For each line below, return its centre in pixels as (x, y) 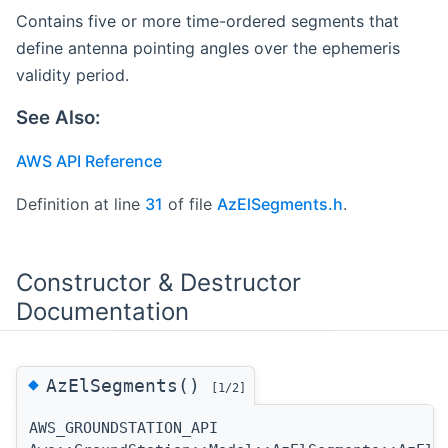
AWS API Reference (89, 160)
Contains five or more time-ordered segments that (207, 21)
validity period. (72, 75)
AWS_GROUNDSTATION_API (123, 427)
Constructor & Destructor (158, 282)
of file (190, 203)
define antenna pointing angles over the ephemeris (208, 48)
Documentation (102, 311)
